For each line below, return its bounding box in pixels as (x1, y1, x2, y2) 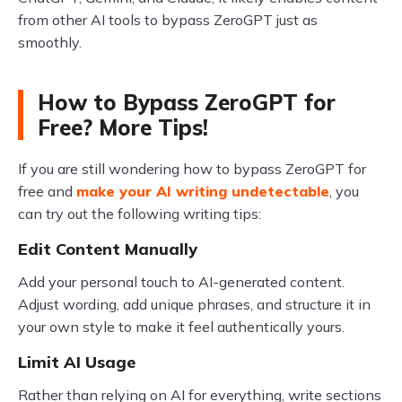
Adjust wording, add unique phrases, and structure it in (18, 294, 371, 313)
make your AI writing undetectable (76, 181, 329, 200)
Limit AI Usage (18, 351, 135, 372)
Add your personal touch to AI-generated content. (18, 272, 345, 291)
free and (18, 181, 76, 200)
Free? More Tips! (38, 113, 208, 141)
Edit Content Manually (18, 238, 197, 259)
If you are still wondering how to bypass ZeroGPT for (18, 159, 366, 178)
